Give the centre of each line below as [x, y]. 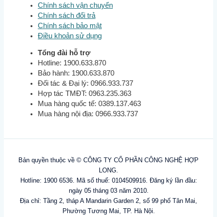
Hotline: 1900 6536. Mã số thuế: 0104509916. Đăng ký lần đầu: [108, 180]
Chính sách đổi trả [67, 15]
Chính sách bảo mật [70, 25]
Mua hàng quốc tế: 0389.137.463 [89, 104]
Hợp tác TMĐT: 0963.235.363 [85, 94]
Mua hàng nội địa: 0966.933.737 [88, 114]
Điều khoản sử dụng [70, 36]
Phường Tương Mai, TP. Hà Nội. [108, 211]
